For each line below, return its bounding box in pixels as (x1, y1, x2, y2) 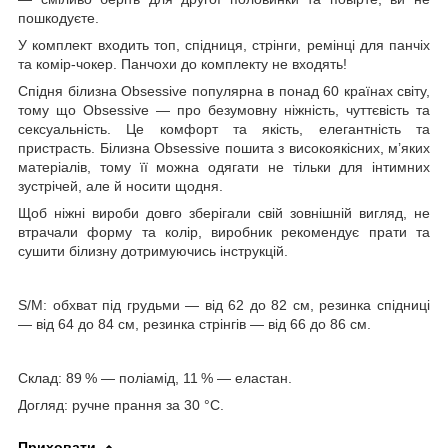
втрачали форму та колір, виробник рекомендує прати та (18, 223, 430, 240)
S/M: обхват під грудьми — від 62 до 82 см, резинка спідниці (18, 296, 430, 313)
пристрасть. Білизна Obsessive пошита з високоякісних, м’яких (18, 139, 430, 156)
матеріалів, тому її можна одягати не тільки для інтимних (18, 158, 430, 175)
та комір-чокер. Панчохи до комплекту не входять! (18, 55, 347, 72)
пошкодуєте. (18, 9, 99, 26)
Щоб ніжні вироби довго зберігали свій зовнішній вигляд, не (18, 204, 430, 221)
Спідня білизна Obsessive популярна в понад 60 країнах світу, (18, 82, 430, 99)
